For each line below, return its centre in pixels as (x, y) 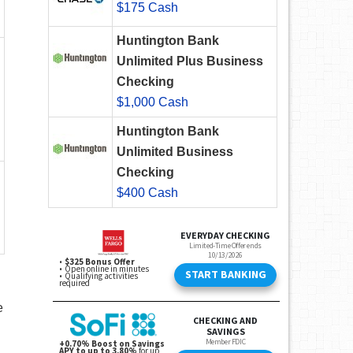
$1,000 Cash (152, 102)
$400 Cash (147, 193)
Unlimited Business (175, 152)
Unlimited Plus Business (190, 61)
